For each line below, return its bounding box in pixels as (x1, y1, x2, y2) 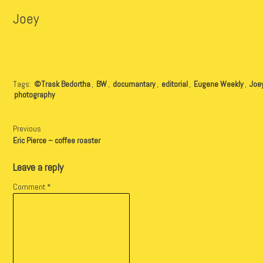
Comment (12, 181, 47, 192)
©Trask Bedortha (33, 79, 90, 90)
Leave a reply (12, 160, 63, 174)
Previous (12, 123, 41, 134)
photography (14, 89, 55, 100)
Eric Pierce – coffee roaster (12, 134, 100, 146)
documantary (112, 79, 156, 90)
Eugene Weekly (193, 79, 244, 90)
